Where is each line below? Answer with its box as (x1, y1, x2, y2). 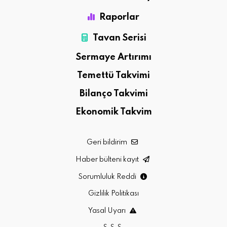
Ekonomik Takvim (75, 107, 152, 117)
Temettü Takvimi (77, 71, 150, 81)
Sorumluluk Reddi (78, 173, 138, 181)
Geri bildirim (87, 139, 129, 146)
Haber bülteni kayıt (75, 156, 140, 164)
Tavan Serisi (93, 33, 146, 43)
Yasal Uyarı (88, 207, 127, 215)
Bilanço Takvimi (79, 89, 148, 99)
